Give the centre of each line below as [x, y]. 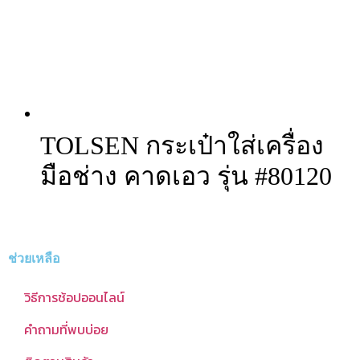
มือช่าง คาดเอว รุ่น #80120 [186, 176]
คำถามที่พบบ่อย [66, 330]
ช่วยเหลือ [34, 259]
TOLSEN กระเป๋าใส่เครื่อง [182, 146]
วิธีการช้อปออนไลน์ [74, 298]
